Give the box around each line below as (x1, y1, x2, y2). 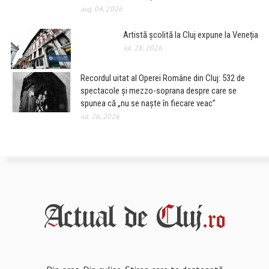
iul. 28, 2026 (123, 43, 163, 52)
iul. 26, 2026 (80, 111, 119, 121)
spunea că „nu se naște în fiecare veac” (80, 97, 216, 109)
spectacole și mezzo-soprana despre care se (80, 85, 237, 96)
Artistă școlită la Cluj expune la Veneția (123, 29, 259, 40)
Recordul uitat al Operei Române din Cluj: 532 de (80, 72, 245, 83)
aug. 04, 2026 (80, 4, 122, 13)
